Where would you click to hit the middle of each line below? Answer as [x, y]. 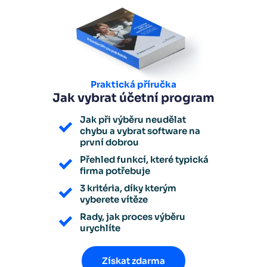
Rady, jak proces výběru [133, 216]
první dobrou [109, 142]
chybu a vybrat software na [140, 131]
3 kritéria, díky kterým [128, 188]
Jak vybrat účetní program [133, 98]
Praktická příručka [133, 84]
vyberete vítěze [114, 199]
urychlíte [100, 228]
